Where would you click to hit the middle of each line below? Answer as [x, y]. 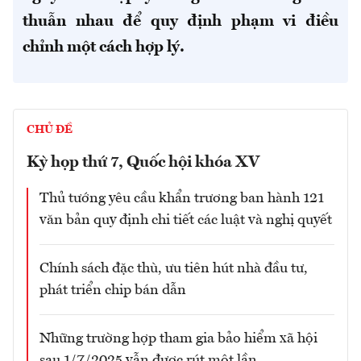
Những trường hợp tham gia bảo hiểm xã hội [178, 339]
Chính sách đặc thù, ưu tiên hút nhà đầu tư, [174, 269]
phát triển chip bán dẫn [113, 290]
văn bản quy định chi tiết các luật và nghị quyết [186, 220]
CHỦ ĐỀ [50, 130]
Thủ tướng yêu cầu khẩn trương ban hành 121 [182, 199]
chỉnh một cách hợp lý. [104, 48]
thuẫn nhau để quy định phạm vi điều [180, 22]
